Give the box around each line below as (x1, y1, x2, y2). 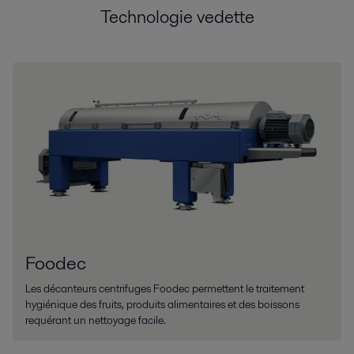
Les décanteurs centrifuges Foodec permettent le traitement (25, 281, 304, 297)
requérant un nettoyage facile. (25, 312, 166, 329)
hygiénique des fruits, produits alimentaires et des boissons (25, 296, 299, 313)
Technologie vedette (100, 4, 254, 30)
